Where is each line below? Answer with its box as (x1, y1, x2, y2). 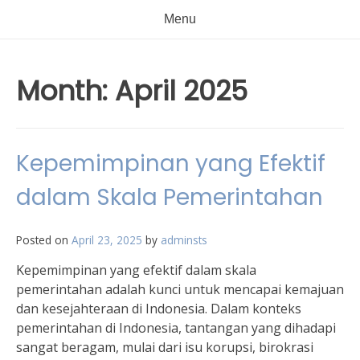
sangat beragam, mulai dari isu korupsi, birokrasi (16, 338, 313, 356)
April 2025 (115, 72, 247, 110)
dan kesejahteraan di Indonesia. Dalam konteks (16, 300, 301, 317)
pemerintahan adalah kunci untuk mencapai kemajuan (16, 280, 344, 298)
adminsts (161, 232, 207, 247)
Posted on (16, 232, 72, 247)
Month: (16, 72, 115, 110)
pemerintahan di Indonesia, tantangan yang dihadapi (16, 319, 336, 337)
